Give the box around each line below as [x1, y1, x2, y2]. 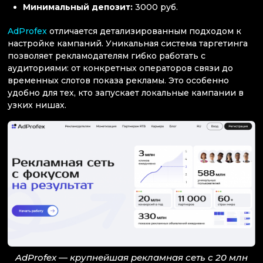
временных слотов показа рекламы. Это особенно [8, 75, 229, 86]
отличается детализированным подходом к [47, 26, 241, 37]
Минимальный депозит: [23, 1, 136, 12]
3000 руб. [135, 1, 178, 12]
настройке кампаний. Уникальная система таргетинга [8, 38, 248, 49]
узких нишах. [8, 100, 66, 111]
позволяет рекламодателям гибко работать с [8, 50, 205, 62]
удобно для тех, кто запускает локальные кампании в [8, 87, 244, 99]
